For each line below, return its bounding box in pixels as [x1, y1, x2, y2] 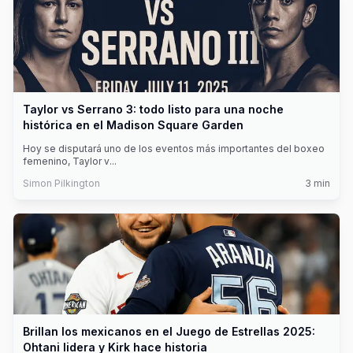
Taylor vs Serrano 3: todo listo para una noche [23, 102, 284, 116]
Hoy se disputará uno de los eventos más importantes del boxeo [23, 143, 325, 154]
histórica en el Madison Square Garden [23, 118, 243, 132]
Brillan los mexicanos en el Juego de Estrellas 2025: [23, 325, 315, 338]
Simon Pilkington [23, 177, 100, 189]
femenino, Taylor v [23, 155, 110, 167]
